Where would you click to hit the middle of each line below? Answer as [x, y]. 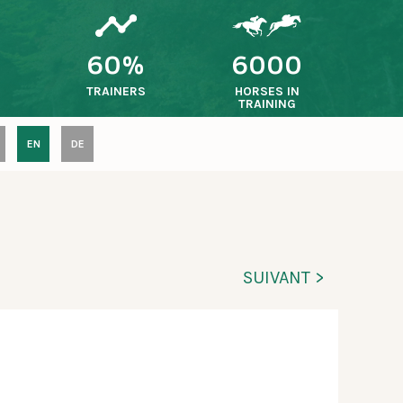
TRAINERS [116, 91]
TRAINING [267, 103]
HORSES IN [267, 91]
